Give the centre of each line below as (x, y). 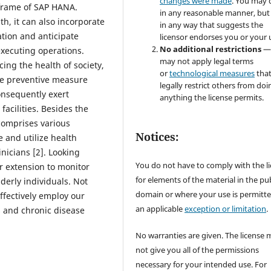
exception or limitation (226, 209)
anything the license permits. (212, 98)
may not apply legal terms (207, 61)
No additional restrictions (211, 49)
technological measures (212, 73)
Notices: (157, 137)
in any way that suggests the (212, 25)
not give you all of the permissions (198, 250)
